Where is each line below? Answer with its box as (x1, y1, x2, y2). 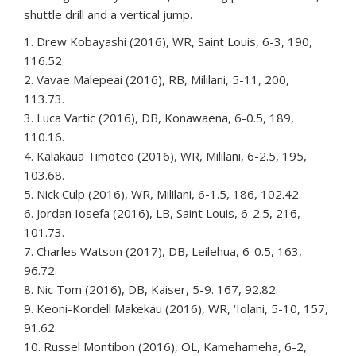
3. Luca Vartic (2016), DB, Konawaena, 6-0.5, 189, (24, 110, 294, 126)
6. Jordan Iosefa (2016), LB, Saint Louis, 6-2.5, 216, (24, 205, 300, 222)
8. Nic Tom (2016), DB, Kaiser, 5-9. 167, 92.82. (24, 281, 278, 298)
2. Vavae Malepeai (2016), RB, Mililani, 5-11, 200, (24, 72, 289, 88)
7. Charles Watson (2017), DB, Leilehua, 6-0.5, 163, (24, 243, 302, 260)
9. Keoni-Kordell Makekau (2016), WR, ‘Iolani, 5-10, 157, (24, 300, 328, 317)
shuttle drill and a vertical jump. (24, 6, 192, 23)
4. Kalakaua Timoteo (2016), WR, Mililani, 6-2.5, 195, (24, 148, 307, 164)
